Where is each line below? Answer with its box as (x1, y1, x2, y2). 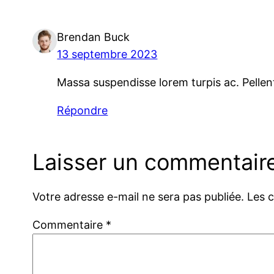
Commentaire (32, 218, 106, 232)
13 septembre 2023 (57, 47, 158, 61)
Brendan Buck (57, 30, 130, 43)
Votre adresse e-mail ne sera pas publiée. (32, 190, 245, 204)
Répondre (57, 103, 108, 117)
